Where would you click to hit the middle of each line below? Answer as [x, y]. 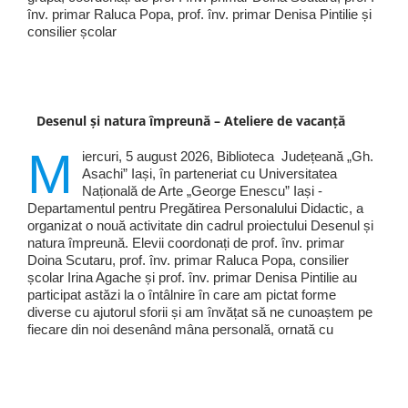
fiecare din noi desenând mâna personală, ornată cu [180, 330]
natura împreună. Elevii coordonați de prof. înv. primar [185, 243]
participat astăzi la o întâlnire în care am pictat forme [181, 295]
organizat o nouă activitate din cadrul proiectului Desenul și [200, 226]
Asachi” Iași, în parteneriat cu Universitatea [209, 174]
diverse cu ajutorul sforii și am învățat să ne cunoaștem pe [199, 312]
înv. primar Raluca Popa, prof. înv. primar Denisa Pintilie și [199, 15]
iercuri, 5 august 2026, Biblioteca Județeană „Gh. [227, 157]
